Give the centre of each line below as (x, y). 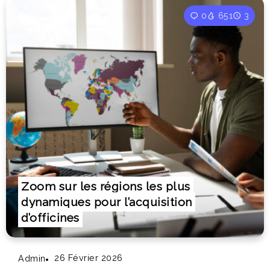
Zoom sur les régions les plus (106, 186)
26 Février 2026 (89, 257)
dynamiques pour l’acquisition (107, 202)
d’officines (50, 217)
